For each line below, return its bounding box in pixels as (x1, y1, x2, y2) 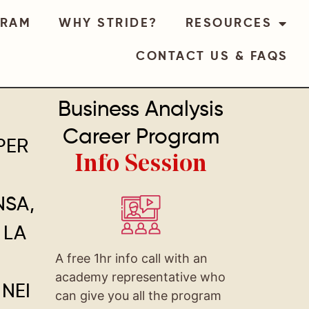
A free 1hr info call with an (54, 250, 208, 266)
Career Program (62, 127, 219, 148)
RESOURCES (185, 17, 272, 30)
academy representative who (54, 269, 226, 284)
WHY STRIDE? (59, 17, 158, 30)
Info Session (74, 152, 208, 177)
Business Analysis (58, 99, 224, 121)
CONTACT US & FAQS (136, 50, 288, 63)
